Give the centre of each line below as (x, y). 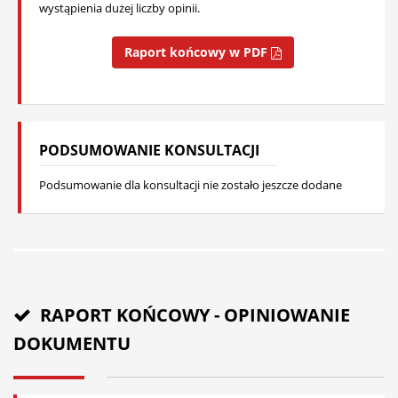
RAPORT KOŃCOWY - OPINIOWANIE (191, 315)
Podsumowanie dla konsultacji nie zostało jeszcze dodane (191, 185)
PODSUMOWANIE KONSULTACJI (149, 150)
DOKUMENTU (72, 343)
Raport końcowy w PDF (198, 52)
